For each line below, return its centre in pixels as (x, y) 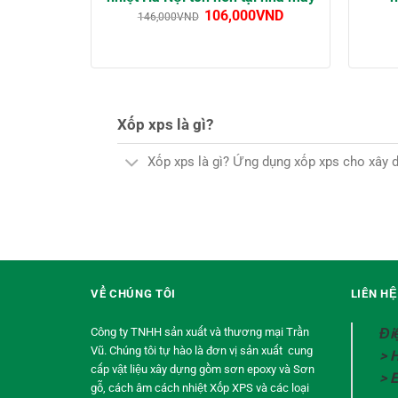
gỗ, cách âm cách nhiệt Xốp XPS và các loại (200, 387)
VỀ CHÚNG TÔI (134, 293)
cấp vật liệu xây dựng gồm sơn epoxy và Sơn (203, 369)
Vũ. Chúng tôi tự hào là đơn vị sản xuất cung (202, 350)
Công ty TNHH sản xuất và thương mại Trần (200, 331)
